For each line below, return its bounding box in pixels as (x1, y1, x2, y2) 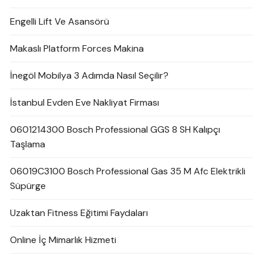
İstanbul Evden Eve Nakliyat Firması (10, 96, 160, 109)
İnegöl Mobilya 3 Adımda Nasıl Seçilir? (10, 69, 169, 82)
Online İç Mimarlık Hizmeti (10, 234, 117, 246)
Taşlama (10, 138, 46, 150)
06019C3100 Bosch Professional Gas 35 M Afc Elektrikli (10, 165, 246, 177)
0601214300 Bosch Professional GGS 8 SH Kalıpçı (10, 123, 221, 136)
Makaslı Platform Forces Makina (10, 42, 144, 55)
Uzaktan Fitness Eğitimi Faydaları (10, 207, 149, 219)
